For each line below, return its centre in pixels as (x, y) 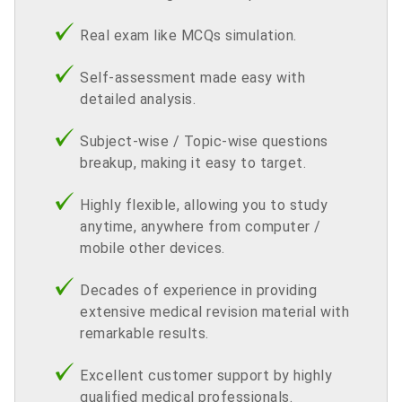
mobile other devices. (153, 248)
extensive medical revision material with (214, 311)
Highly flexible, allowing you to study (204, 205)
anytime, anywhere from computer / (201, 226)
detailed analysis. (138, 99)
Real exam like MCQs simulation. (188, 35)
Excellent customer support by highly (206, 375)
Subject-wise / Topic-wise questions (204, 141)
